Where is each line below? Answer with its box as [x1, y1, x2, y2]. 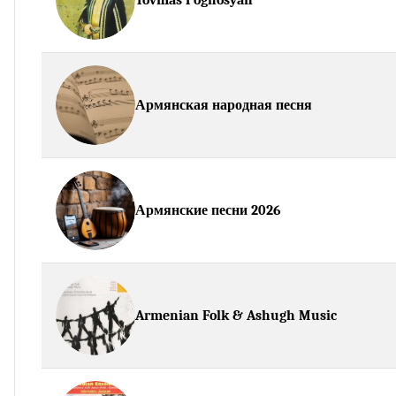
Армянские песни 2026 [135, 202, 281, 218]
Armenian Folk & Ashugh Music [135, 307, 337, 324]
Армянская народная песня [135, 96, 312, 113]
